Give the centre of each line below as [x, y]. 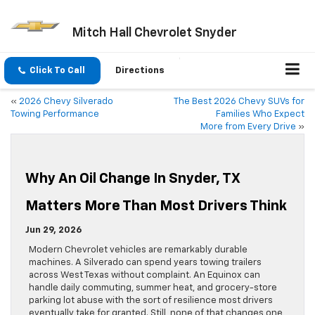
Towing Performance [55, 115]
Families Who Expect [260, 115]
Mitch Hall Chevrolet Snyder [154, 33]
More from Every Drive [248, 127]
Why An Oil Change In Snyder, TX [133, 179]
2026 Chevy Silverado [66, 102]
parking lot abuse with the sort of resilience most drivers [151, 301]
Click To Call [57, 71]
